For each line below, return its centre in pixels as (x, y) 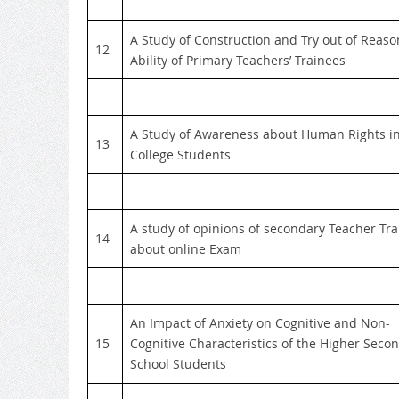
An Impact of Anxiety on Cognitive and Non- (260, 322)
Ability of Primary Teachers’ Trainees (237, 60)
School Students (178, 363)
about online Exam (185, 248)
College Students (180, 154)
